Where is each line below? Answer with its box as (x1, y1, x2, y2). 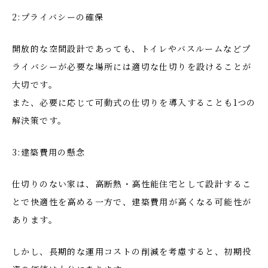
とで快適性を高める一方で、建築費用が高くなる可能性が (12, 196, 252, 208)
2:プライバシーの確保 (12, 11, 104, 23)
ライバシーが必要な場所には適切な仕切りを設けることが (12, 60, 252, 72)
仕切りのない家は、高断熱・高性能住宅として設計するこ (12, 178, 252, 190)
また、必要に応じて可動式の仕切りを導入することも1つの (12, 96, 256, 108)
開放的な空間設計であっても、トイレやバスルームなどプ (12, 42, 251, 54)
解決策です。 (12, 114, 67, 126)
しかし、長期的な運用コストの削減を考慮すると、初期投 (12, 245, 252, 257)
